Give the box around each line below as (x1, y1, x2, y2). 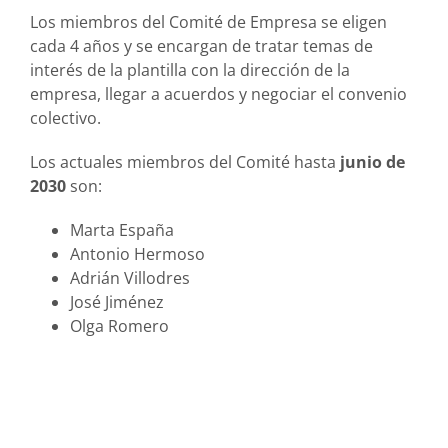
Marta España (69, 219, 174, 242)
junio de (339, 151, 405, 174)
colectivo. (29, 107, 101, 130)
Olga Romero (69, 315, 169, 338)
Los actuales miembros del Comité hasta (29, 151, 340, 174)
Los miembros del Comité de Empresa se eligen (29, 11, 387, 34)
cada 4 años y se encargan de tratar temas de (29, 35, 373, 58)
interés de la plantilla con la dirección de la (29, 59, 350, 82)
